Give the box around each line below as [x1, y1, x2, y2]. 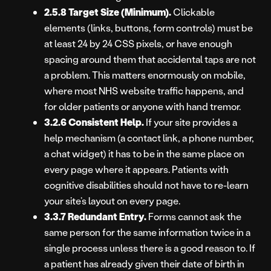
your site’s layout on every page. [44, 194, 180, 207]
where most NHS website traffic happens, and [44, 84, 244, 97]
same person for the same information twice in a [44, 226, 250, 239]
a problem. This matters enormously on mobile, [44, 68, 246, 82]
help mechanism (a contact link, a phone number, [44, 131, 254, 145]
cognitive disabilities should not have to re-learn [44, 178, 249, 192]
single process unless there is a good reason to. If [44, 241, 255, 255]
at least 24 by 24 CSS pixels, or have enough [44, 37, 232, 50]
